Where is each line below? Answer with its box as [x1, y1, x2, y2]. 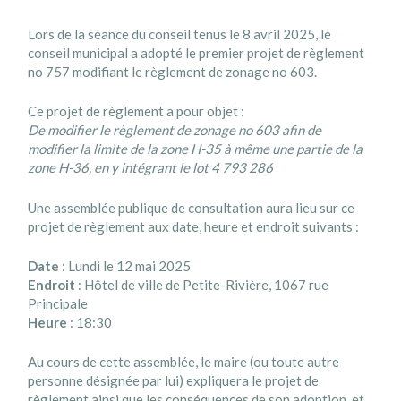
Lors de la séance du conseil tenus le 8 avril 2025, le [28, 26, 332, 43]
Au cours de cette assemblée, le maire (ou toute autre [28, 354, 340, 371]
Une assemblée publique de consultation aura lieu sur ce [28, 199, 355, 216]
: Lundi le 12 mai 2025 [59, 257, 192, 274]
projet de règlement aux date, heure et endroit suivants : [28, 218, 360, 235]
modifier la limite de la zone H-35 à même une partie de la [28, 141, 363, 158]
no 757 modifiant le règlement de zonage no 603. [28, 64, 318, 81]
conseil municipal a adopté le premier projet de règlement [28, 45, 365, 62]
